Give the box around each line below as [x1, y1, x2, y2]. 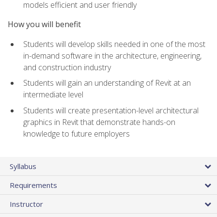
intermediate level [23, 89, 83, 100]
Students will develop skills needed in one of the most [23, 38, 205, 49]
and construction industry [23, 62, 111, 73]
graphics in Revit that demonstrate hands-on [23, 116, 175, 127]
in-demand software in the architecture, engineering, [23, 50, 201, 61]
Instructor [10, 199, 43, 209]
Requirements [10, 180, 57, 190]
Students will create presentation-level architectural [23, 105, 199, 116]
